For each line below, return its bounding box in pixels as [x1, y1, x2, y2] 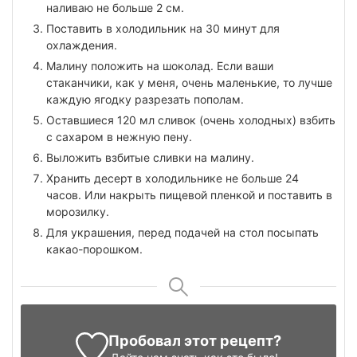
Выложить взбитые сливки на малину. [46, 150, 254, 164]
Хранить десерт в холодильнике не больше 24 [46, 171, 299, 185]
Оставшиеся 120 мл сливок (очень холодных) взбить [46, 112, 335, 127]
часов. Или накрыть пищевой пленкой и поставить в [46, 187, 332, 202]
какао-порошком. [46, 241, 143, 256]
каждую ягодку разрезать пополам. [46, 92, 244, 106]
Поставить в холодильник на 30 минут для [46, 21, 280, 35]
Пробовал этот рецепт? [108, 331, 281, 349]
